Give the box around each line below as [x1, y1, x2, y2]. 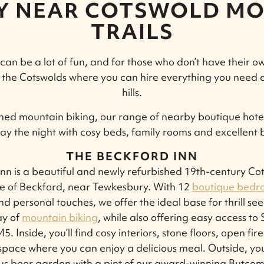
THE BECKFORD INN [66, 148, 198, 164]
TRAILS [90, 17, 174, 45]
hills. [122, 85, 142, 99]
